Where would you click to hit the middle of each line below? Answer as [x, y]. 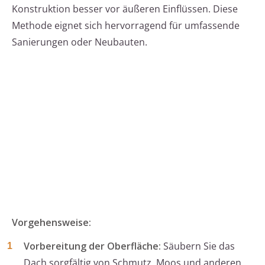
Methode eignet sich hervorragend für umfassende [126, 26]
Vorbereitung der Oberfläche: [92, 246]
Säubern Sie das [198, 246]
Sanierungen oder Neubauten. [80, 42]
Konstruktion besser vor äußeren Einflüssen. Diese [125, 9]
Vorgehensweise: [51, 223]
